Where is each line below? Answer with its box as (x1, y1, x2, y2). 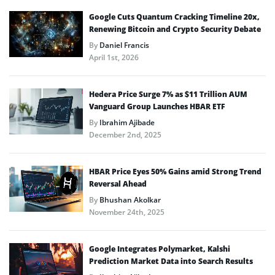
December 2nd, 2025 (89, 129, 161, 140)
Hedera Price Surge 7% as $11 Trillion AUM (89, 88, 247, 99)
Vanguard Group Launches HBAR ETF (89, 101, 225, 112)
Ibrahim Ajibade (99, 117, 155, 128)
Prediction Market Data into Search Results (89, 255, 253, 266)
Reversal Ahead (89, 178, 147, 189)
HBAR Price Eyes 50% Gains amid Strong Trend (89, 166, 261, 177)
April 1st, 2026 (89, 52, 139, 63)
